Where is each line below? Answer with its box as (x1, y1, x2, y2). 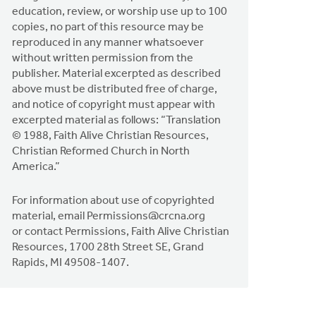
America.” (12, 161, 61, 173)
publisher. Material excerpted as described (12, 68, 221, 80)
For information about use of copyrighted (12, 195, 215, 207)
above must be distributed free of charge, (12, 83, 218, 95)
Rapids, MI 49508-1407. (12, 257, 130, 269)
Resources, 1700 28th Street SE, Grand (12, 241, 205, 253)
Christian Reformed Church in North (12, 145, 190, 157)
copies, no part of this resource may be (12, 21, 205, 33)
